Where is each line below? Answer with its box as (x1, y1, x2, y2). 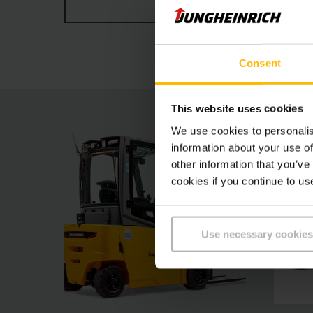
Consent (239, 57, 281, 69)
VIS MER (203, 3, 247, 17)
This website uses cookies (170, 102, 303, 115)
